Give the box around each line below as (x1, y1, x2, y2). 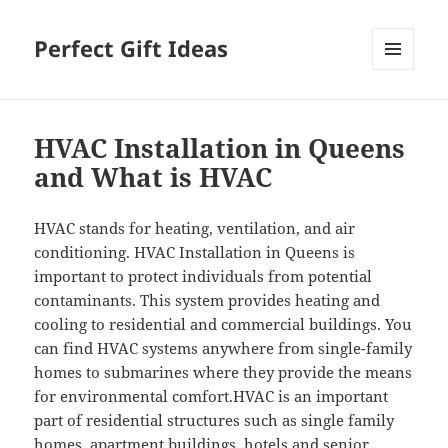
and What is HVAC (34, 159, 273, 196)
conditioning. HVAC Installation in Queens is (34, 242, 356, 263)
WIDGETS (372, 103, 429, 121)
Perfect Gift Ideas (34, 33, 229, 64)
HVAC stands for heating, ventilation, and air (34, 218, 356, 239)
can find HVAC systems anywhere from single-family (34, 338, 413, 359)
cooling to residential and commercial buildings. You (34, 314, 413, 335)
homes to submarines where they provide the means (34, 362, 413, 383)
